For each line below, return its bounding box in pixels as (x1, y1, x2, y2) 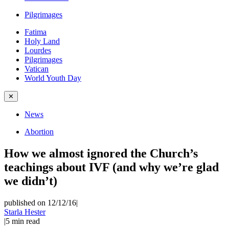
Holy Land (25, 37, 60, 45)
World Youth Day (25, 74, 81, 82)
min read (12, 216, 40, 225)
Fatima (25, 28, 47, 36)
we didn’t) (4, 174, 57, 188)
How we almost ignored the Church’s (4, 146, 198, 160)
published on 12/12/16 (4, 198, 76, 207)
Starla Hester (4, 207, 45, 216)
